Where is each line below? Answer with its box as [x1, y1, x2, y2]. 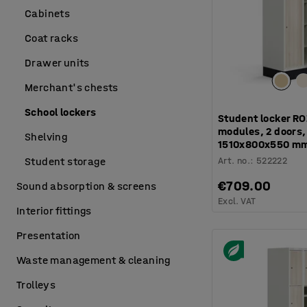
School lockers [25, 106, 97, 119]
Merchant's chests [25, 81, 119, 94]
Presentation [16, 229, 81, 242]
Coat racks [25, 32, 78, 45]
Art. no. [217, 154, 251, 167]
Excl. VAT [217, 195, 256, 207]
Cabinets [25, 7, 71, 20]
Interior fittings [16, 204, 92, 217]
